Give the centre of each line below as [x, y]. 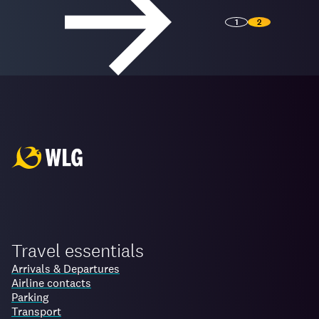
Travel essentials [78, 251]
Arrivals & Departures [66, 269]
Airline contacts [51, 283]
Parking [30, 298]
